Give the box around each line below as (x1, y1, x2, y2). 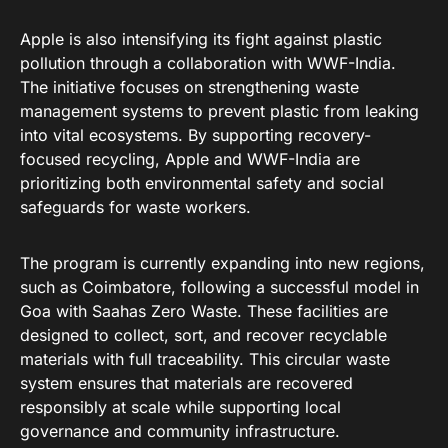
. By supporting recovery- (178, 125, 371, 146)
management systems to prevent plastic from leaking (20, 101, 419, 122)
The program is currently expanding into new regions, (20, 253, 425, 274)
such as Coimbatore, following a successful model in (20, 277, 419, 298)
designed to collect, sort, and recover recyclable (20, 325, 387, 346)
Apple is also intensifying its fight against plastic (20, 29, 382, 50)
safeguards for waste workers (20, 197, 246, 218)
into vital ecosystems (20, 125, 178, 146)
